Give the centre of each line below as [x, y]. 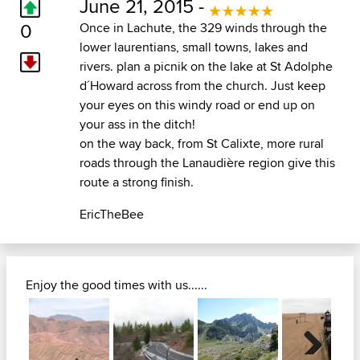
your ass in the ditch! [137, 125]
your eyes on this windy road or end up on [197, 105]
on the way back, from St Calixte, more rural [201, 144]
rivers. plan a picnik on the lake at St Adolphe [206, 67]
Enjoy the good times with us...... [117, 285]
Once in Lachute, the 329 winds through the [203, 28]
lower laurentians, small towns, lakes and [193, 47]
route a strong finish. [136, 182]
